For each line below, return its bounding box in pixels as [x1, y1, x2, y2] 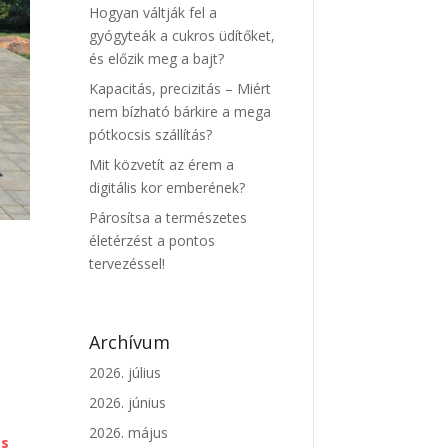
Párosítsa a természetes [89, 208, 248, 228]
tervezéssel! [89, 254, 166, 274]
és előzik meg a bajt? [89, 49, 225, 69]
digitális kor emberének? [89, 178, 246, 198]
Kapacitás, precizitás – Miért [89, 79, 272, 99]
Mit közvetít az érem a [89, 155, 235, 175]
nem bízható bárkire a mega [89, 102, 272, 122]
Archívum [89, 330, 171, 355]
